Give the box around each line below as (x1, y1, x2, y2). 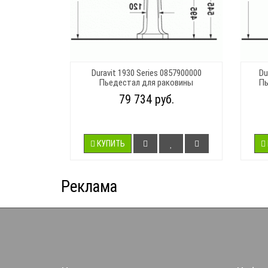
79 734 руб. (118, 92, 174, 106)
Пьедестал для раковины (99, 77, 193, 88)
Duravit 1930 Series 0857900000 (91, 67, 202, 78)
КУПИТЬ (97, 138, 125, 148)
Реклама (61, 176, 117, 196)
